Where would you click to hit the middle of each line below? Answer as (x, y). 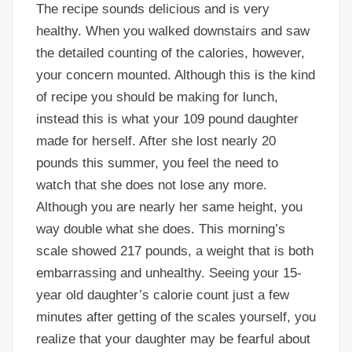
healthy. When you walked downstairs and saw (173, 31)
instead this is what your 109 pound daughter (167, 119)
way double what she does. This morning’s (161, 229)
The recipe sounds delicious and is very (153, 9)
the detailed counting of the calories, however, (170, 53)
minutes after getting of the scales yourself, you (176, 317)
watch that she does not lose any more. (152, 185)
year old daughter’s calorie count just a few (163, 295)
